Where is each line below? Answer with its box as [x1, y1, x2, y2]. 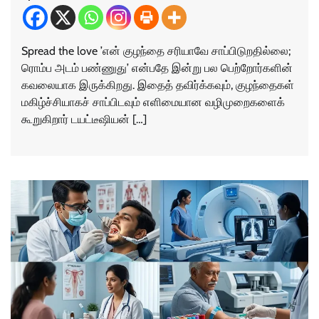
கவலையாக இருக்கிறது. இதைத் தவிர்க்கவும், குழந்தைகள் [21, 78, 294, 93]
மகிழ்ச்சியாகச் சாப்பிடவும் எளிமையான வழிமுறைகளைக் [21, 95, 285, 110]
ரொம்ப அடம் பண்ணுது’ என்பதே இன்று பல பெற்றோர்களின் [21, 61, 293, 75]
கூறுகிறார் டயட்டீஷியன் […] [21, 113, 147, 127]
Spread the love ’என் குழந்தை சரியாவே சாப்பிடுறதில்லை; [21, 44, 291, 58]
